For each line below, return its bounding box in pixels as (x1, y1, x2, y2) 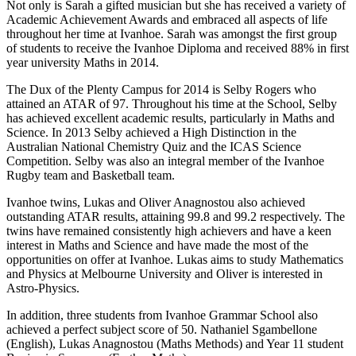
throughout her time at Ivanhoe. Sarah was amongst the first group (6, 26, 337, 41)
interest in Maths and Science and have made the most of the (6, 238, 308, 252)
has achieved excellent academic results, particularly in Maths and (6, 110, 335, 125)
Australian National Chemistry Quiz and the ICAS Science (6, 139, 301, 153)
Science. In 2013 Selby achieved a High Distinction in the (6, 125, 296, 139)
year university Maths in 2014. (6, 55, 159, 69)
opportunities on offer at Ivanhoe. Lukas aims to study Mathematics (6, 252, 343, 266)
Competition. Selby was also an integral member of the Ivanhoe (6, 153, 324, 168)
